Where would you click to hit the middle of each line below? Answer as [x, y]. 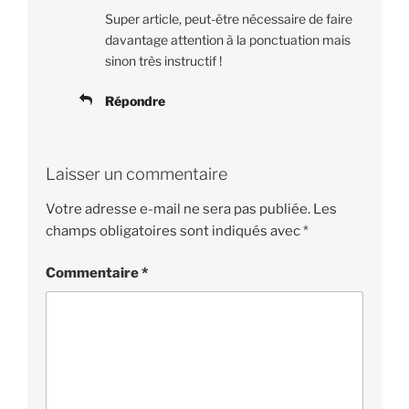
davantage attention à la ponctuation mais [228, 40]
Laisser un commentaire [136, 174]
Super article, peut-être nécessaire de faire [229, 19]
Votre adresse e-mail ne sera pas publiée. [178, 209]
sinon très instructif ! [163, 61]
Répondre [135, 101]
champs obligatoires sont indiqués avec [174, 231]
